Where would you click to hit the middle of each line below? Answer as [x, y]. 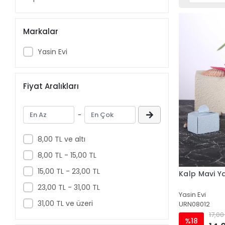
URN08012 [195, 204]
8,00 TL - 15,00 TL [67, 155]
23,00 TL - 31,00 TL [69, 187]
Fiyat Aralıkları [51, 86]
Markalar [41, 31]
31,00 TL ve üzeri [65, 203]
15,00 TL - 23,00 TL [69, 171]
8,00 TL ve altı [61, 139]
